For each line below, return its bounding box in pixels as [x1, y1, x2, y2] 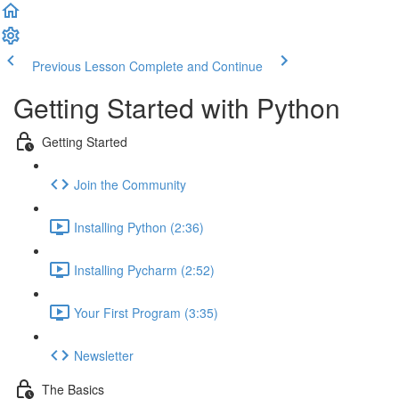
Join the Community [74, 175, 186, 193]
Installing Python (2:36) [74, 217, 204, 236]
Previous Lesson [32, 57, 126, 75]
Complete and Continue [129, 57, 263, 75]
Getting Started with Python [13, 88, 340, 126]
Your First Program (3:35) [74, 303, 218, 322]
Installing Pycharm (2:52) [74, 260, 215, 279]
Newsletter [74, 346, 134, 364]
